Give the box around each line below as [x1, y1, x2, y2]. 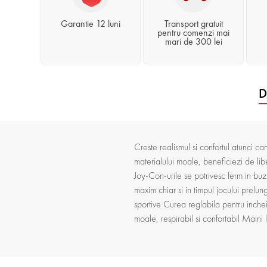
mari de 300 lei [164, 35, 222, 48]
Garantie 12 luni [61, 17, 121, 30]
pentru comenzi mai [157, 26, 229, 39]
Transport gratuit [164, 17, 223, 30]
